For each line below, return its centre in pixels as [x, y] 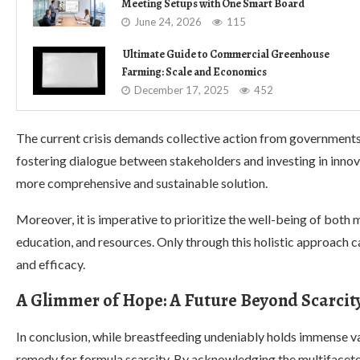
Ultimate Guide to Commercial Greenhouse [225, 54]
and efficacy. [51, 264]
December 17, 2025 [182, 90]
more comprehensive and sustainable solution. [142, 183]
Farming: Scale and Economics [194, 72]
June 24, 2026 [168, 22]
